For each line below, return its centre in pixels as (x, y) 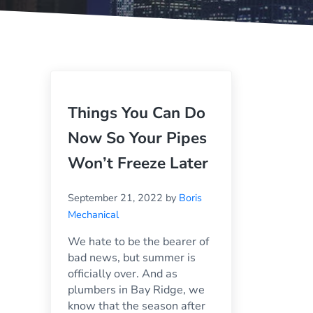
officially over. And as (123, 274)
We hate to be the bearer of (138, 242)
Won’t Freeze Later (138, 163)
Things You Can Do (137, 113)
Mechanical (93, 214)
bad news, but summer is (132, 258)
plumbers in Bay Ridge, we (136, 290)
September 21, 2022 (115, 198)
